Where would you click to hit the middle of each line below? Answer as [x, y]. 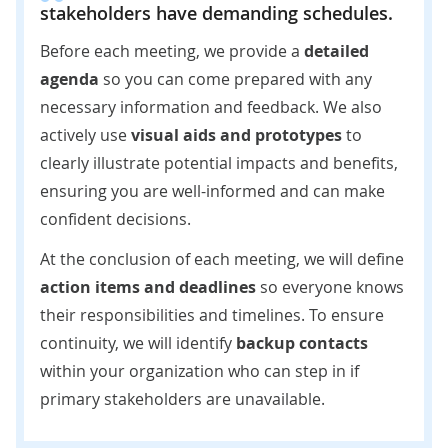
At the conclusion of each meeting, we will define [222, 258]
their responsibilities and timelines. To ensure [212, 314]
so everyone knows [330, 286]
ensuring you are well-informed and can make [212, 190]
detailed [336, 50]
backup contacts [302, 342]
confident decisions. [115, 218]
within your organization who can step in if [199, 370]
